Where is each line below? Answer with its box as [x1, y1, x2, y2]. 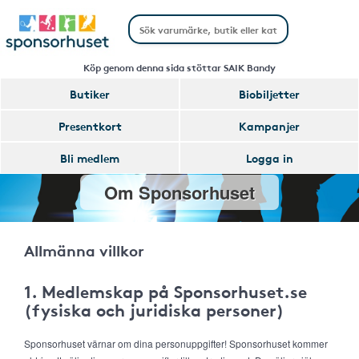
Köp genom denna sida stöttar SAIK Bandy [83, 60, 276, 74]
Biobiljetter [239, 86, 300, 102]
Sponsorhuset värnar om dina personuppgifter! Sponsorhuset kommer [24, 337, 328, 350]
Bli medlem [60, 150, 119, 166]
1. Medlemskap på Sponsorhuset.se [24, 279, 307, 303]
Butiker [70, 86, 110, 102]
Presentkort [58, 118, 122, 134]
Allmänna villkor [24, 239, 144, 260]
